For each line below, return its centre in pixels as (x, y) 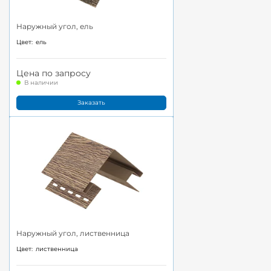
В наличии (41, 83)
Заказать (91, 103)
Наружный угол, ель (55, 26)
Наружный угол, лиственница (73, 233)
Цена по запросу (54, 73)
